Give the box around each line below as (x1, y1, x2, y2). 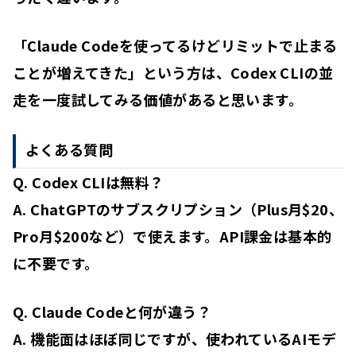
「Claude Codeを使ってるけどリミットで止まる (13, 35, 338, 56)
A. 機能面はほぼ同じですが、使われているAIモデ (13, 327, 336, 349)
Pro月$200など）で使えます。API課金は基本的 (13, 225, 332, 246)
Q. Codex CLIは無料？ (13, 171, 164, 192)
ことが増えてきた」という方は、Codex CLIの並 (13, 62, 334, 83)
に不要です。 (13, 252, 99, 273)
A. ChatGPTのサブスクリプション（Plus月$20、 (13, 198, 343, 219)
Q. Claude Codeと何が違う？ (13, 300, 211, 322)
